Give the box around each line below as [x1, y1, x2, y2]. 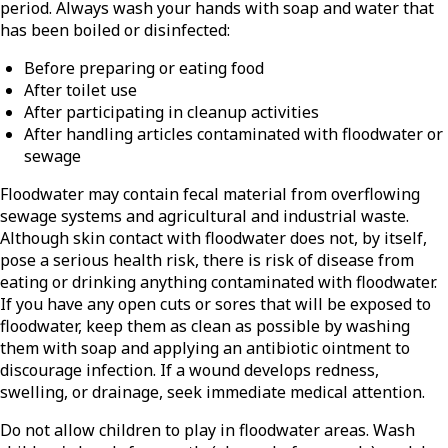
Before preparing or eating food [24, 57, 264, 80]
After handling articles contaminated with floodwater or [24, 123, 443, 146]
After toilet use [24, 79, 137, 102]
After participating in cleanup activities [24, 101, 319, 124]
